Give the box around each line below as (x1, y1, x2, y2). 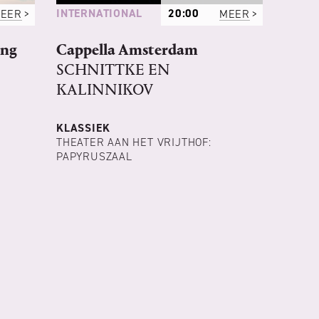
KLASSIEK (56, 120, 110, 136)
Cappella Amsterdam (56, 41, 198, 60)
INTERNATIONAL (56, 6, 143, 21)
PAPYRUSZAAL (56, 149, 132, 164)
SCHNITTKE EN (56, 61, 170, 80)
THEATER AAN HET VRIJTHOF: (56, 135, 211, 150)
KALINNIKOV (56, 80, 153, 100)
